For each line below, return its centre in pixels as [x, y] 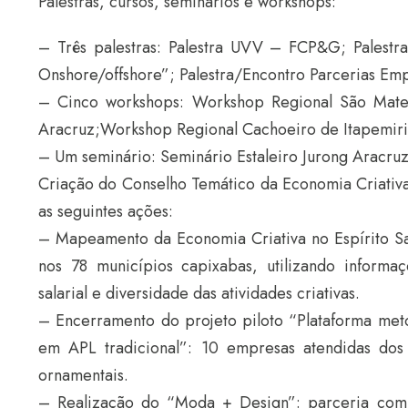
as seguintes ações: [106, 212]
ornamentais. [83, 376]
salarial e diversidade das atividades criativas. [199, 294]
